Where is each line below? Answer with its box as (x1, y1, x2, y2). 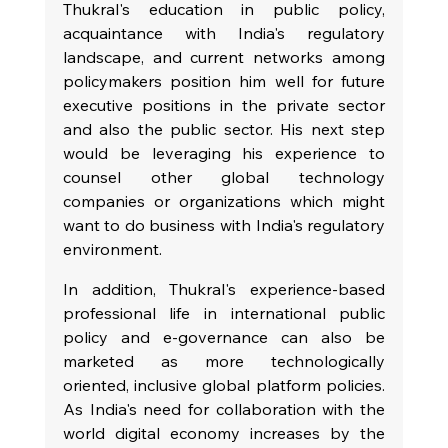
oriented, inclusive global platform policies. (62, 374, 386, 395)
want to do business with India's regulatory (62, 214, 386, 235)
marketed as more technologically (62, 350, 386, 371)
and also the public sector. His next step (62, 118, 386, 139)
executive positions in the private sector (62, 94, 386, 115)
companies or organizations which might (62, 190, 386, 211)
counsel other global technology (62, 166, 386, 187)
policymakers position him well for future (62, 70, 386, 91)
